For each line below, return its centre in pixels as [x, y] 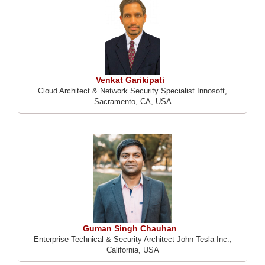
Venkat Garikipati [130, 80]
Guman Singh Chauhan [130, 228]
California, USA [132, 250]
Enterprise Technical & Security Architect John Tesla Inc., [132, 239]
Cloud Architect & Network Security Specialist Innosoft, [132, 91]
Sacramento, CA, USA [132, 101]
